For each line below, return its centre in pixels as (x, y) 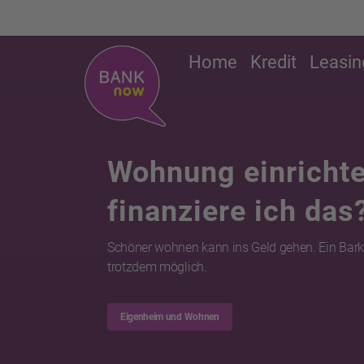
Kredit (273, 62)
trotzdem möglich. (157, 267)
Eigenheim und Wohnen (170, 317)
